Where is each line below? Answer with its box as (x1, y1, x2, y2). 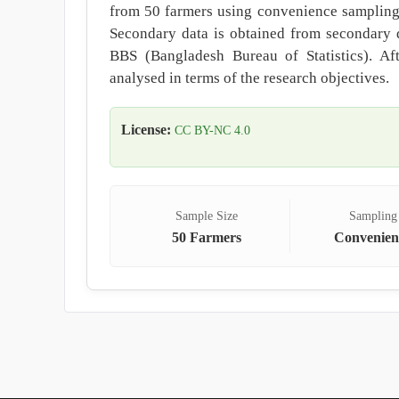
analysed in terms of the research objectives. (110, 69, 389, 86)
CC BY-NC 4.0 (175, 123, 250, 137)
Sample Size (175, 209, 238, 223)
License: (121, 122, 171, 137)
